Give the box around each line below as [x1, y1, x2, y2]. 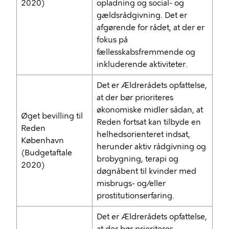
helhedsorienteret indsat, [97, 130, 190, 139]
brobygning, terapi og [97, 154, 178, 164]
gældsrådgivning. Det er [97, 11, 187, 20]
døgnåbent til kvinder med [97, 167, 196, 176]
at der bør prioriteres [97, 93, 173, 102]
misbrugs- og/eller [97, 179, 166, 188]
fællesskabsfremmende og [97, 48, 195, 57]
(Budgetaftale [21, 148, 72, 157]
